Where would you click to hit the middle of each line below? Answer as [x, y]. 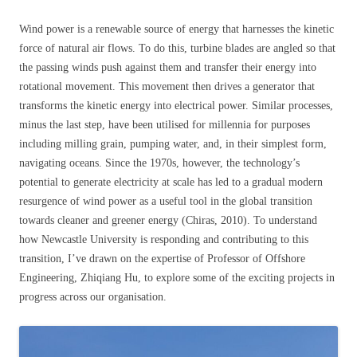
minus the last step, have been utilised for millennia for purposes [165, 125]
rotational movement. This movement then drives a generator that [167, 87]
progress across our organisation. [93, 297]
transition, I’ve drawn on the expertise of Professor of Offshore [162, 259]
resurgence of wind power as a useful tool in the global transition [166, 202]
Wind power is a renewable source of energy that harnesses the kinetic [177, 29]
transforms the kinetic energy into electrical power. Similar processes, [176, 106]
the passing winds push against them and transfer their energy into [168, 68]
